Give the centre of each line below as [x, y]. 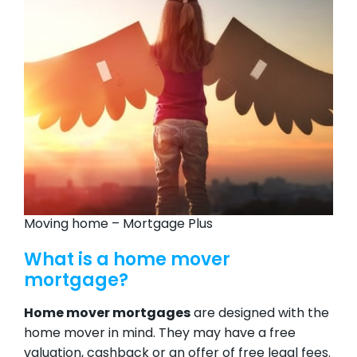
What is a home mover [127, 261]
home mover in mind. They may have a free [160, 333]
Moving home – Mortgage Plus [118, 224]
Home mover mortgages [107, 314]
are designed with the [260, 314]
